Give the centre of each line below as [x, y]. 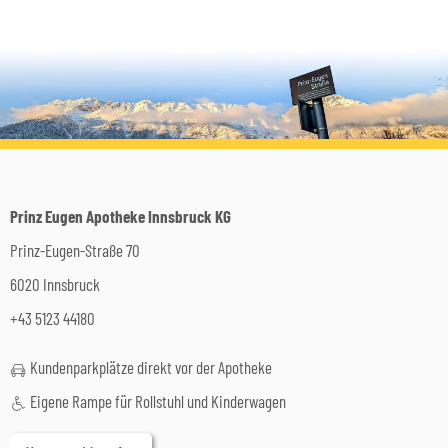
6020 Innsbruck [55, 283]
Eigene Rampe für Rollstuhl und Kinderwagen [158, 400]
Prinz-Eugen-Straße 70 [75, 249]
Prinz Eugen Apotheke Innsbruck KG [120, 215]
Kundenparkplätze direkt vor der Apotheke [149, 366]
